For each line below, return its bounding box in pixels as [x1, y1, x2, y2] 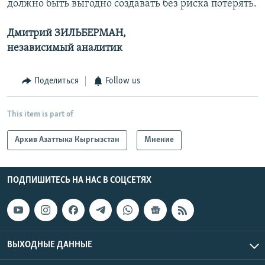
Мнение [144, 135, 174, 144]
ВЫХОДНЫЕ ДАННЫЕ [7, 240, 92, 250]
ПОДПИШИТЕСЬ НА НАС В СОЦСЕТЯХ [7, 175, 151, 185]
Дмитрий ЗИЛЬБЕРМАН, [7, 28, 126, 40]
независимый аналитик [7, 43, 122, 54]
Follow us [105, 76, 140, 86]
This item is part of [7, 109, 73, 119]
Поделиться [34, 76, 79, 86]
